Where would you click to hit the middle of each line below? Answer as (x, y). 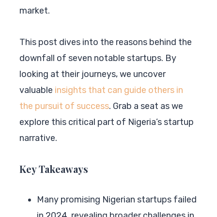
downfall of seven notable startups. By (98, 58)
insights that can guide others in (119, 90)
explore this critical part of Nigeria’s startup (107, 122)
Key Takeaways (54, 169)
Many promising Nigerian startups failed (117, 199)
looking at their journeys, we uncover (93, 74)
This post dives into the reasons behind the (106, 42)
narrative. (38, 138)
